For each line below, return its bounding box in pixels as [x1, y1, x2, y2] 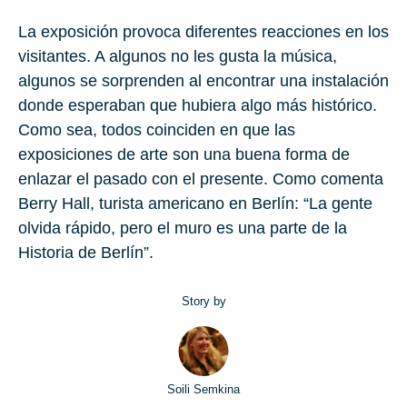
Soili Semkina [167, 382, 240, 397]
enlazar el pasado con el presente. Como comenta [18, 170, 383, 189]
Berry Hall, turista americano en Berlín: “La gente [18, 194, 372, 213]
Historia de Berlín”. [18, 243, 154, 263]
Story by [181, 294, 226, 309]
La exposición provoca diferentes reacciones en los [18, 23, 389, 42]
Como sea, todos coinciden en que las [18, 121, 295, 140]
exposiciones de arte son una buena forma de [18, 145, 350, 164]
